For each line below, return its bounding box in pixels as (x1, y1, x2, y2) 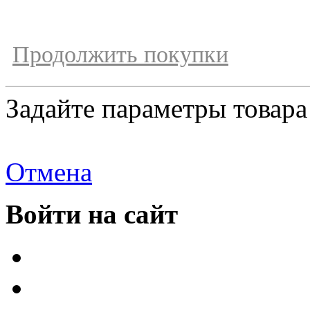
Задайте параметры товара (6, 93, 307, 123)
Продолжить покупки (12, 41, 228, 67)
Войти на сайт (6, 199, 178, 229)
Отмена (6, 156, 92, 187)
